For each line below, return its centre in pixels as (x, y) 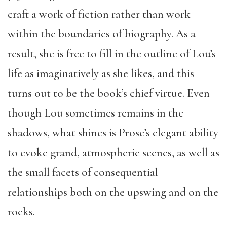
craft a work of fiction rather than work (99, 14)
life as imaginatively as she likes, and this (101, 73)
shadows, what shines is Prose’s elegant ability (113, 133)
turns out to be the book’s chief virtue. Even (109, 93)
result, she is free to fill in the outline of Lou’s (112, 54)
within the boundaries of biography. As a (102, 34)
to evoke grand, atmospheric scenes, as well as (113, 153)
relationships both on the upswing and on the (113, 192)
